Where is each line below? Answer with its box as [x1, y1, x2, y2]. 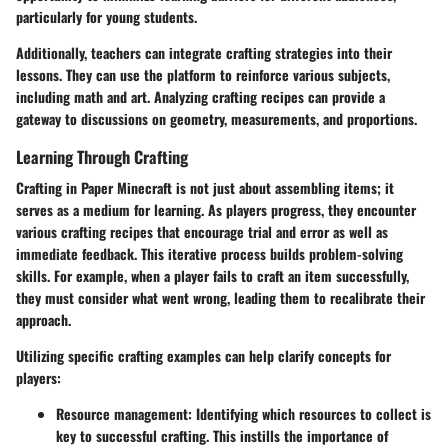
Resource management [56, 402, 188, 424]
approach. [16, 308, 71, 330]
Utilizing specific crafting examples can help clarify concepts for [16, 344, 391, 366]
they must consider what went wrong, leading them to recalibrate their [16, 286, 425, 308]
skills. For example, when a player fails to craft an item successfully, [16, 264, 409, 286]
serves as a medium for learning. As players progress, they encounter [16, 198, 416, 220]
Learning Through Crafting [16, 143, 188, 169]
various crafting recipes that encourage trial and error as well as [16, 220, 388, 242]
